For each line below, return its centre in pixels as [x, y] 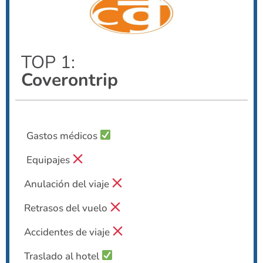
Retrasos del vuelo [67, 208]
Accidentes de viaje [68, 232]
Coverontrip [70, 80]
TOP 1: [48, 62]
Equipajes [48, 160]
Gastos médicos [62, 136]
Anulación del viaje [68, 184]
